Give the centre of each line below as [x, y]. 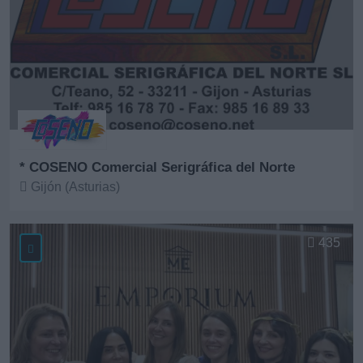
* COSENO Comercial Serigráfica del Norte [157, 167]
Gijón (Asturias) [74, 186]
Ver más [45, 220]
